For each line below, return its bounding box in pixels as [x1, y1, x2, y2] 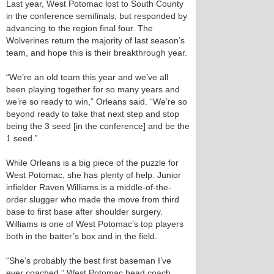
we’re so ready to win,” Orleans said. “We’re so [6, 97, 187, 106]
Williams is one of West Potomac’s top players [6, 219, 183, 229]
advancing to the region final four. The [6, 23, 153, 33]
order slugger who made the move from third [6, 194, 179, 204]
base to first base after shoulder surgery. [6, 207, 163, 217]
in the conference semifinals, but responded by [6, 11, 187, 21]
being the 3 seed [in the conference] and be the [6, 121, 190, 131]
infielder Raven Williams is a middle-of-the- [6, 182, 171, 192]
